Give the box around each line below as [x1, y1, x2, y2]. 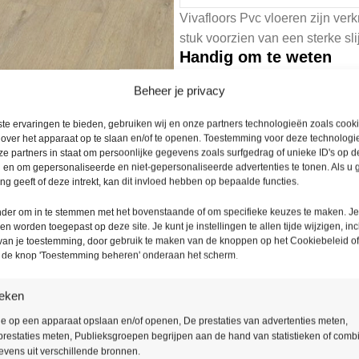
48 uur [228, 168, 266, 183]
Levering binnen [197, 151, 296, 165]
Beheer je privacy [133, 83, 225, 97]
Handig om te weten [179, 47, 332, 66]
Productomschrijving [179, 268, 353, 289]
